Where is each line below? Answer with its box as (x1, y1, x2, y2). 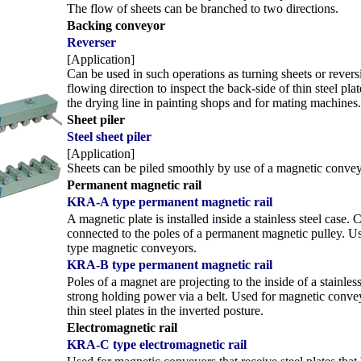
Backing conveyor (67, 19, 165, 32)
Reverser (67, 35, 116, 49)
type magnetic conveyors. (67, 241, 197, 255)
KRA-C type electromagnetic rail (67, 338, 247, 351)
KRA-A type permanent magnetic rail (67, 195, 272, 209)
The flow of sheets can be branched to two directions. (67, 2, 338, 15)
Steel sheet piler (67, 130, 151, 143)
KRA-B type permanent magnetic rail (67, 258, 272, 272)
